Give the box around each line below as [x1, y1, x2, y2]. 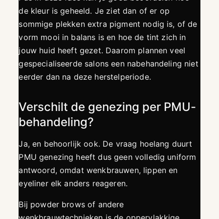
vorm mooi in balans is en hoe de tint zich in [19, 32, 186, 43]
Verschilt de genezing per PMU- [19, 100, 197, 114]
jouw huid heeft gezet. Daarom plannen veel [19, 45, 186, 56]
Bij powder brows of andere [19, 199, 124, 210]
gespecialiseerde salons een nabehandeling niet [19, 59, 198, 69]
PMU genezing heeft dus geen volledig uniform [19, 152, 197, 162]
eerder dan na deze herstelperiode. [19, 72, 151, 82]
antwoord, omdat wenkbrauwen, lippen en [19, 165, 178, 175]
